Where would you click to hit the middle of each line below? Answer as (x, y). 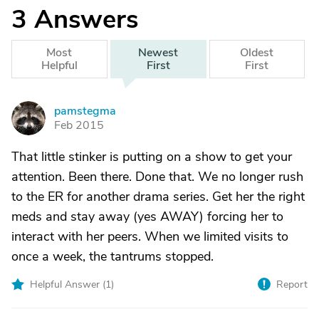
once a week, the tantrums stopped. (113, 256)
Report (292, 284)
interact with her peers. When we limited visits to (150, 236)
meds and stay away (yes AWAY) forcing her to (147, 216)
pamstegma (85, 111)
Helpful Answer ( (68, 284)
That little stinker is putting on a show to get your (152, 157)
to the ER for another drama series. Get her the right (158, 197)
